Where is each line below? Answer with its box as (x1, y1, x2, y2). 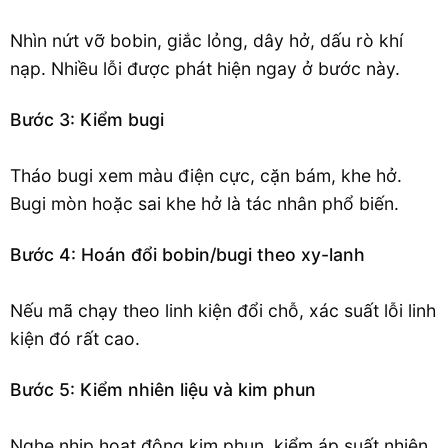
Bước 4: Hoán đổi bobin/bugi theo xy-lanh (10, 244, 365, 266)
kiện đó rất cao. (10, 328, 140, 350)
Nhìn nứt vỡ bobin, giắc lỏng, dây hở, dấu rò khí (10, 30, 403, 52)
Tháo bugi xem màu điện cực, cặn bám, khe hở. (10, 165, 402, 187)
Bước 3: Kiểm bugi (10, 109, 164, 131)
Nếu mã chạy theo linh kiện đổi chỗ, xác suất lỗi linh (10, 300, 436, 322)
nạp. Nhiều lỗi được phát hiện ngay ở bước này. (10, 58, 400, 80)
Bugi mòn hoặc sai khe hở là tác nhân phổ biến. (10, 193, 399, 215)
